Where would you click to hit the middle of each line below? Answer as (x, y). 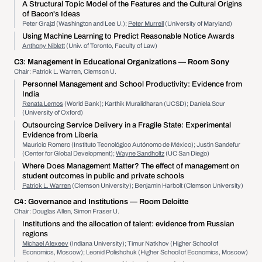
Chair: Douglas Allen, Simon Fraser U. (67, 211)
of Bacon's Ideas (51, 14)
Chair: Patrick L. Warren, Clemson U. (65, 71)
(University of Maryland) (198, 23)
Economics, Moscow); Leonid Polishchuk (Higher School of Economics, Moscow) (135, 252)
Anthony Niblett (44, 46)
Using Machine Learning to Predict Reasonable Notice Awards (128, 36)
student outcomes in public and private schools (103, 176)
